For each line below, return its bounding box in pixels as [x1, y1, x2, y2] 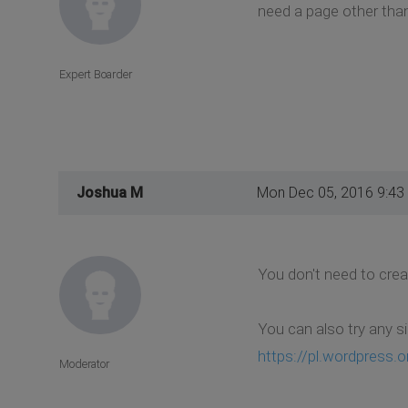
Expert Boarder [59, 66, 132, 81]
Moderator [59, 356, 109, 371]
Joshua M [76, 183, 143, 201]
